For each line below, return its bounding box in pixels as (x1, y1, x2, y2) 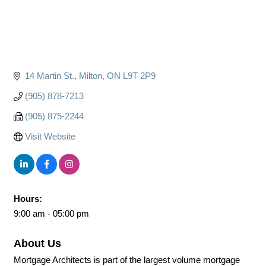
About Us (14, 237, 61, 249)
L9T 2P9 (122, 71, 156, 81)
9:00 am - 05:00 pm (14, 208, 89, 218)
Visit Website (24, 131, 75, 141)
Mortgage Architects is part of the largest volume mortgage (14, 255, 240, 265)
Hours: (14, 194, 42, 204)
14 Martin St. (24, 71, 74, 81)
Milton (78, 71, 102, 81)
